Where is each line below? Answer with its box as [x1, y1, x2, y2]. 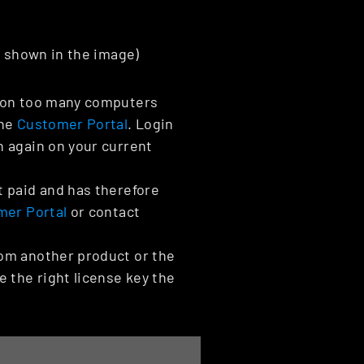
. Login [128, 115, 174, 133]
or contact [67, 202, 141, 221]
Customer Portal [16, 115, 128, 133]
